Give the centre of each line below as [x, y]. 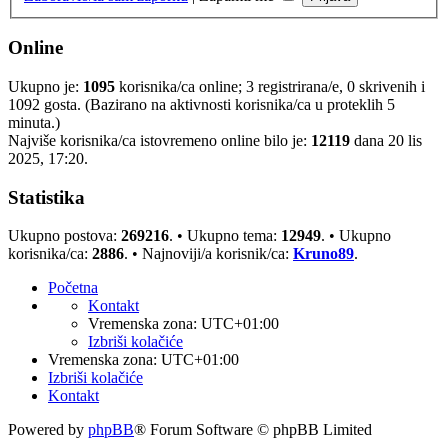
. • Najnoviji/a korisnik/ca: [208, 254]
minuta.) [34, 122]
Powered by [48, 430]
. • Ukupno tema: [225, 236]
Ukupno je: [45, 86]
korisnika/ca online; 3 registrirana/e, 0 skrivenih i [270, 86]
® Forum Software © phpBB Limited [253, 430]
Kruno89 [323, 254]
